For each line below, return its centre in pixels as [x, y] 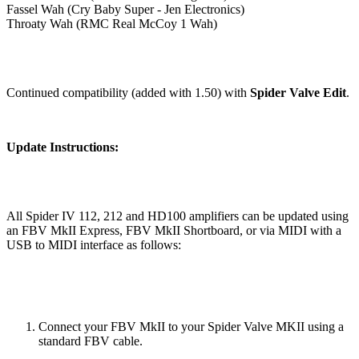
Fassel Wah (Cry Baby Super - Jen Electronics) [125, 9]
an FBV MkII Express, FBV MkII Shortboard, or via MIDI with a [174, 230]
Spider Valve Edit [298, 92]
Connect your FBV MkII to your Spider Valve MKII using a [191, 326]
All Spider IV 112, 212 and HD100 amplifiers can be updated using [177, 216]
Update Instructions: [63, 147]
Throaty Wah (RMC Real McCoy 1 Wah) [112, 23]
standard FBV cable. [91, 341]
